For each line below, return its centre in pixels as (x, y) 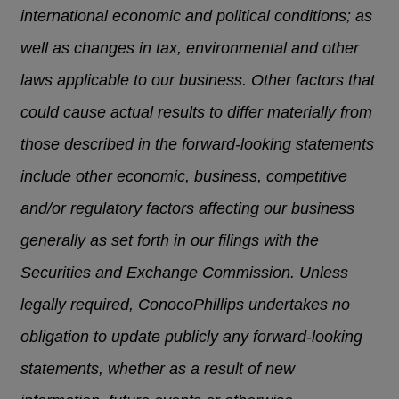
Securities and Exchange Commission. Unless (185, 273)
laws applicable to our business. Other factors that (198, 81)
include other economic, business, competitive (184, 177)
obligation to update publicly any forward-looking (192, 337)
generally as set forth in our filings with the (170, 241)
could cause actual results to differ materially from (197, 113)
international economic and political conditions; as (197, 16)
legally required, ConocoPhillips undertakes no (186, 305)
